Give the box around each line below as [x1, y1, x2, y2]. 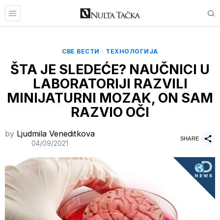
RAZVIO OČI [71, 104, 149, 120]
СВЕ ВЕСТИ [62, 48, 100, 55]
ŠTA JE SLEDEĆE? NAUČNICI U [10, 61, 210, 78]
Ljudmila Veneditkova [17, 129, 95, 138]
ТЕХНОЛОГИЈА [106, 48, 158, 55]
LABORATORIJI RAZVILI [32, 76, 188, 92]
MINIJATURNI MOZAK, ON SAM [7, 90, 213, 106]
